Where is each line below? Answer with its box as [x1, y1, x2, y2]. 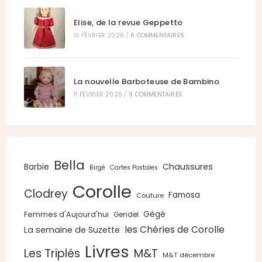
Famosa [168, 189, 201, 201]
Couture [136, 191, 164, 201]
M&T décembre [163, 250, 215, 260]
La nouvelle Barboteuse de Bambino [74, 76, 220, 88]
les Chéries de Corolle [125, 223, 225, 237]
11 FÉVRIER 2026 [74, 90, 122, 99]
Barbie [24, 161, 50, 173]
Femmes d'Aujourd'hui [24, 209, 109, 220]
